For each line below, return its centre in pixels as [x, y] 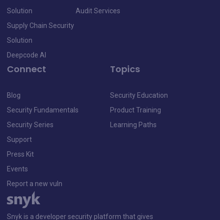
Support [19, 139]
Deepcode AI [27, 55]
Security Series [30, 124]
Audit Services [98, 11]
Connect [27, 69]
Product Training [136, 110]
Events [17, 169]
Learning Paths [133, 124]
